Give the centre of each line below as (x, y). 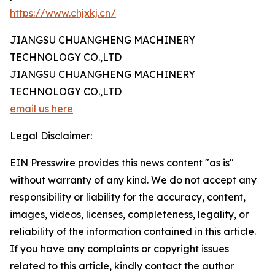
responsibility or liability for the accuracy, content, (128, 197)
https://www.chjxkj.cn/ (63, 13)
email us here (41, 109)
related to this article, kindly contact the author (122, 266)
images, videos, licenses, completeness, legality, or (129, 214)
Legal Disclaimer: (51, 136)
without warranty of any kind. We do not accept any (133, 180)
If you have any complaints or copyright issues (119, 249)
